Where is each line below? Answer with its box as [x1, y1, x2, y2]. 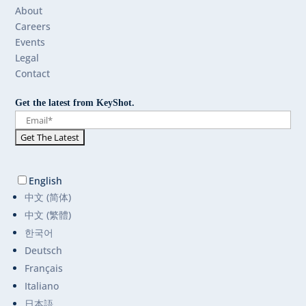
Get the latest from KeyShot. [15, 98, 135, 108]
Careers [15, 20, 51, 33]
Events [15, 36, 46, 48]
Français [25, 262, 64, 275]
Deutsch [25, 244, 63, 257]
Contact [15, 67, 51, 80]
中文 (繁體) [25, 208, 72, 221]
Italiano [25, 279, 59, 292]
